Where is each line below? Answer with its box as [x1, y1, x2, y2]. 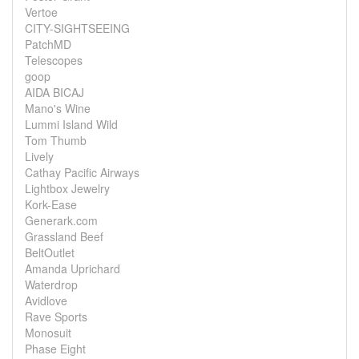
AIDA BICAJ [25, 84, 84, 100]
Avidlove [25, 292, 67, 309]
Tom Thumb [25, 132, 87, 148]
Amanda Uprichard [25, 260, 120, 276]
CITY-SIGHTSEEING [25, 20, 130, 36]
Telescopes [25, 52, 83, 68]
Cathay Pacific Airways [25, 164, 139, 180]
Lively [25, 148, 54, 164]
